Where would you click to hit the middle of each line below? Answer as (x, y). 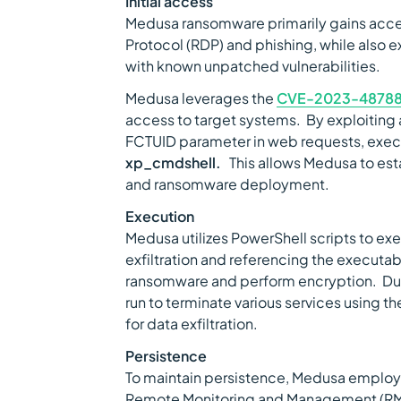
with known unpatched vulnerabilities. (256, 66)
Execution (160, 216)
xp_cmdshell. (173, 162)
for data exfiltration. (192, 324)
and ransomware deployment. (230, 184)
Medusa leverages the (201, 98)
